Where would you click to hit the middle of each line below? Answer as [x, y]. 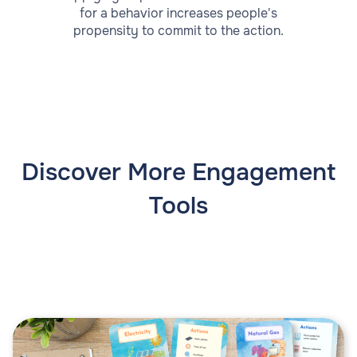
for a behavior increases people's [178, 13]
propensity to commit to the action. [178, 30]
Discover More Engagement [178, 172]
